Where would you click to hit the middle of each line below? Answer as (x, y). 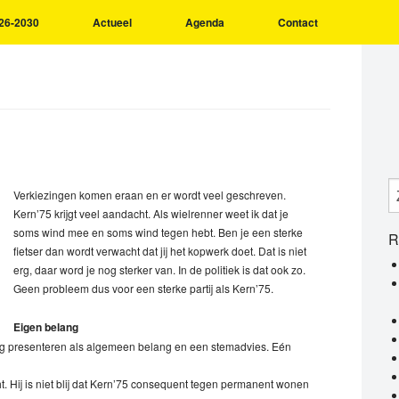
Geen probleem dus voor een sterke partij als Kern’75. (143, 288)
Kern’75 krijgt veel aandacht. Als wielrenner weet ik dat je (151, 213)
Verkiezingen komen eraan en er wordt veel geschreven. (150, 195)
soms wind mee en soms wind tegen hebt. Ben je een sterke (158, 232)
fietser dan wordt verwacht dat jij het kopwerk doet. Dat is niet (160, 251)
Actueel (112, 22)
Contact (298, 22)
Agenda (205, 22)
